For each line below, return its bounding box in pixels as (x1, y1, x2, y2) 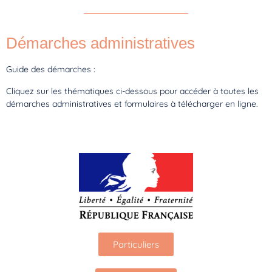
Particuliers (113, 238, 159, 250)
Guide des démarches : (6, 64, 95, 75)
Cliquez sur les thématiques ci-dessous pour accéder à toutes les (6, 85, 259, 97)
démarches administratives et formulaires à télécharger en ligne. (6, 98, 258, 109)
